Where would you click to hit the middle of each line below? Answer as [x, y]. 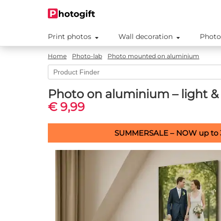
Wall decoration [146, 37]
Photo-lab [87, 56]
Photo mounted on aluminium [153, 56]
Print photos [70, 37]
